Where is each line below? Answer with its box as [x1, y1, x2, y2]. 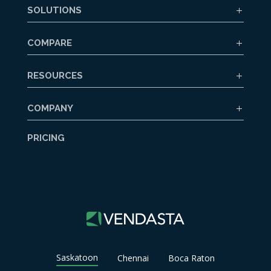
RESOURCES [27, 70, 83, 81]
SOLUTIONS [27, 4, 82, 16]
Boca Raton [168, 252, 215, 264]
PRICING [27, 132, 65, 143]
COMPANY [27, 102, 73, 114]
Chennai [117, 252, 149, 264]
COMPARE [27, 37, 72, 48]
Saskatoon [56, 251, 98, 263]
